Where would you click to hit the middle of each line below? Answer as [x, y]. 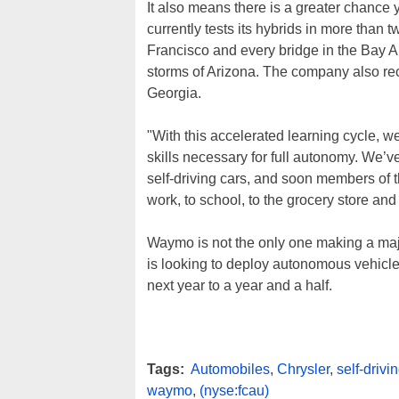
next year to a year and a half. [240, 285]
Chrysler [303, 369]
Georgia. [174, 93]
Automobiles [230, 369]
